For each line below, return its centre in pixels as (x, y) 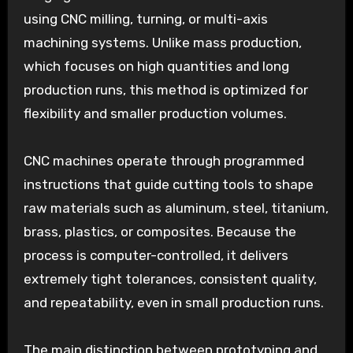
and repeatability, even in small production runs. (173, 303)
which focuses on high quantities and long (156, 67)
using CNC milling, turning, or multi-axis (145, 19)
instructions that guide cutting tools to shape (168, 185)
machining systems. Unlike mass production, (162, 43)
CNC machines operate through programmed (163, 161)
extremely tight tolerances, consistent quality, (170, 279)
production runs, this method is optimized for (165, 90)
